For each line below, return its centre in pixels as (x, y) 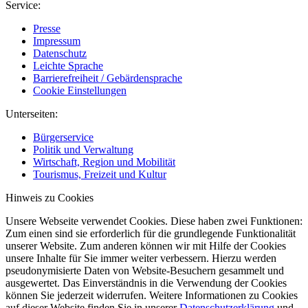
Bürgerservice (63, 137)
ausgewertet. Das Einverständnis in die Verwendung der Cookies (146, 283)
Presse (47, 29)
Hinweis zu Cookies (49, 198)
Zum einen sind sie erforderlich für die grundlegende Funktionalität (151, 234)
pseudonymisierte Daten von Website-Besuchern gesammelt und (145, 271)
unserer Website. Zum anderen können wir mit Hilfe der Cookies (146, 246)
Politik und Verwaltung (83, 150)
